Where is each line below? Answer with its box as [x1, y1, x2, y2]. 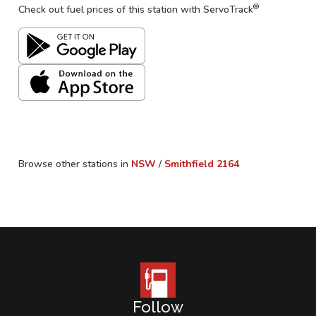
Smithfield [164, 157, 214, 171]
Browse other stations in [18, 157, 128, 171]
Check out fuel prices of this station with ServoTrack [18, 3, 253, 16]
